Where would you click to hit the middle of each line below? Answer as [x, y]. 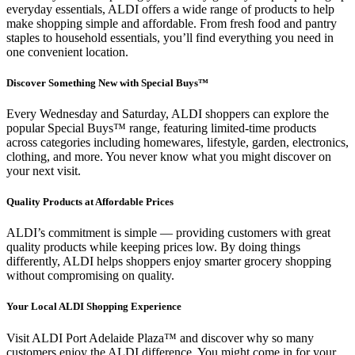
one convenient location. [67, 52]
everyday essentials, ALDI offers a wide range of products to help [170, 9]
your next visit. [44, 170]
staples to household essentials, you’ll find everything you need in [170, 37]
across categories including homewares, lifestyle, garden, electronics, [177, 142]
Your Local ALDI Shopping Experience [94, 307]
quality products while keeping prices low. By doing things [153, 247]
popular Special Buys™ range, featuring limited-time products [161, 128]
